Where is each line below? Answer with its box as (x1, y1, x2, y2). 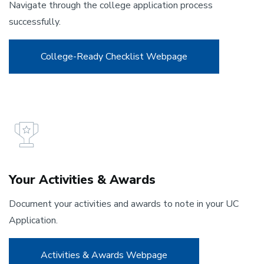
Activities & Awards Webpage (41, 249, 167, 262)
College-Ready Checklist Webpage (41, 50, 187, 63)
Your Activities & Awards (9, 171, 156, 188)
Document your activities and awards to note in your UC (9, 197, 239, 210)
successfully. (9, 15, 61, 28)
